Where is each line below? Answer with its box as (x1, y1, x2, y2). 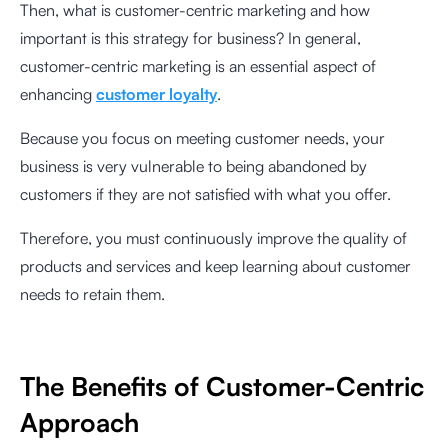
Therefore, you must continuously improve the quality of (20, 228, 407, 248)
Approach (20, 406, 139, 438)
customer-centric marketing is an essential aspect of (20, 56, 376, 76)
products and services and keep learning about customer (20, 256, 411, 276)
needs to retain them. (20, 284, 165, 304)
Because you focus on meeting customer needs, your (20, 128, 385, 148)
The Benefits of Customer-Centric (20, 370, 424, 402)
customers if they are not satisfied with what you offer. (20, 184, 391, 204)
